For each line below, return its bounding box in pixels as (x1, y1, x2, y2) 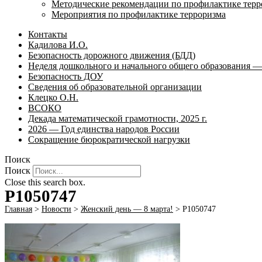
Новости (42, 205, 71, 213)
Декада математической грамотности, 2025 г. (28, 113, 207, 123)
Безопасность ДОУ (28, 71, 103, 81)
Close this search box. (5, 177, 85, 187)
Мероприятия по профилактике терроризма (51, 9, 226, 19)
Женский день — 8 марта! (81, 205, 173, 213)
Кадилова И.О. (28, 40, 88, 50)
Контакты (28, 29, 67, 39)
